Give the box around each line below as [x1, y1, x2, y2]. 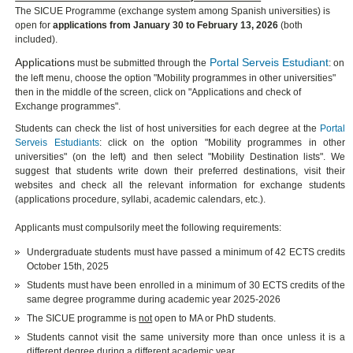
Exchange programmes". [15, 100, 124, 112]
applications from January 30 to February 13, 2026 [53, 19, 279, 31]
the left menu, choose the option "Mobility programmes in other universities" [15, 72, 336, 84]
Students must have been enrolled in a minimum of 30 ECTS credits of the [27, 279, 346, 291]
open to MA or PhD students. [152, 312, 277, 324]
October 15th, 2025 [27, 260, 110, 272]
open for [15, 19, 54, 31]
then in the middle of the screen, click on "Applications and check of [15, 86, 302, 98]
